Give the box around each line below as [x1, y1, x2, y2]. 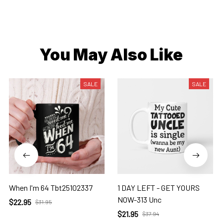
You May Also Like [39, 45, 183, 65]
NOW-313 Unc [117, 195, 162, 205]
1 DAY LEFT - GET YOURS [117, 183, 200, 193]
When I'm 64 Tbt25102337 [9, 183, 93, 193]
